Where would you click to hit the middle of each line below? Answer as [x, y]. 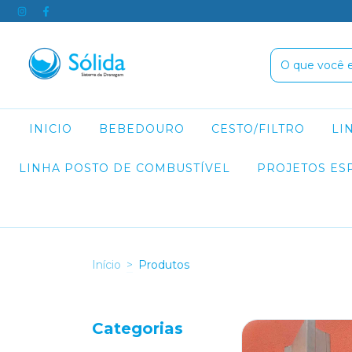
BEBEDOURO [142, 129]
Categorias [137, 328]
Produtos [164, 264]
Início [106, 264]
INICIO [51, 129]
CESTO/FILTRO [258, 129]
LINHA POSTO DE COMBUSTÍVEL [125, 168]
